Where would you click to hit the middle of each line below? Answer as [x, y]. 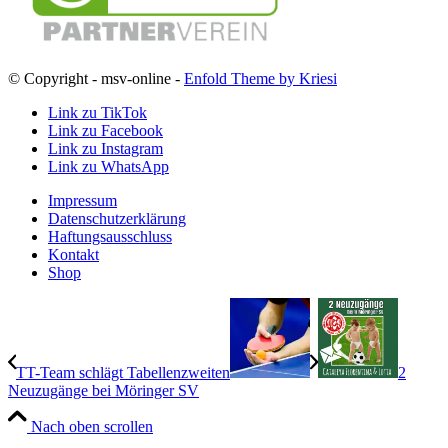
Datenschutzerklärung [117, 218]
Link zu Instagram [105, 148]
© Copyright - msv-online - [96, 78]
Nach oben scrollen [92, 426]
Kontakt [73, 254]
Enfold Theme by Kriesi [260, 78]
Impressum [82, 200]
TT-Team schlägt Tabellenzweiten [123, 372]
